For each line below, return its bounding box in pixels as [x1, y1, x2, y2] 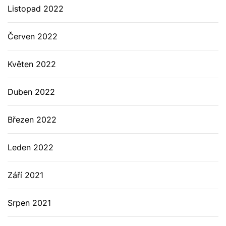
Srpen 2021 [8, 198, 51, 208]
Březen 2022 [8, 115, 56, 125]
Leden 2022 [8, 142, 53, 152]
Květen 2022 [8, 59, 56, 69]
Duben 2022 [8, 87, 55, 97]
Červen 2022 [8, 31, 58, 41]
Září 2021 [8, 170, 43, 180]
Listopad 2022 [8, 4, 64, 14]
